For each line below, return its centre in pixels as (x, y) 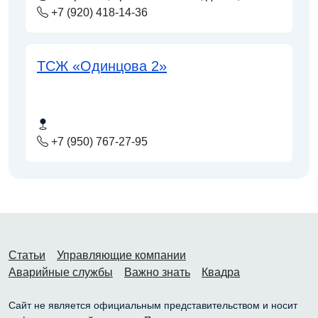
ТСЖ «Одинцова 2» (102, 66)
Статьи (27, 255)
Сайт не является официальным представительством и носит (153, 305)
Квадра (221, 272)
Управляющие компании (121, 255)
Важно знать (157, 272)
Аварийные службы (61, 272)
